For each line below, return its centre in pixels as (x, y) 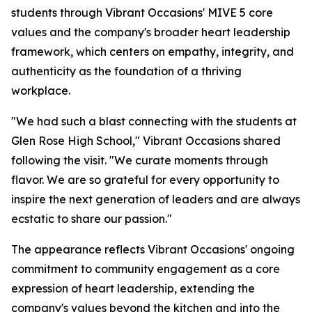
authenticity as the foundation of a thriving (126, 71)
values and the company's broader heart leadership (151, 32)
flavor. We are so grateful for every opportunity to (145, 180)
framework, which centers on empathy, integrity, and (153, 52)
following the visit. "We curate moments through (140, 161)
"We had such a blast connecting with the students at (154, 122)
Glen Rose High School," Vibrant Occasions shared (146, 141)
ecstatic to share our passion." (92, 219)
